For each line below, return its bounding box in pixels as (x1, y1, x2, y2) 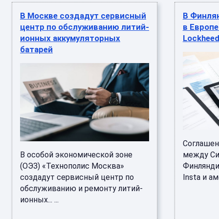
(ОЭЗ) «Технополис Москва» (20, 161, 124, 171)
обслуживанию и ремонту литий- (20, 184, 143, 193)
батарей (20, 44, 53, 54)
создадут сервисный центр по (20, 173, 134, 182)
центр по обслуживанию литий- (20, 22, 149, 32)
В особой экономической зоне (20, 150, 132, 159)
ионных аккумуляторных (20, 33, 120, 43)
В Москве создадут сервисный (20, 11, 146, 21)
